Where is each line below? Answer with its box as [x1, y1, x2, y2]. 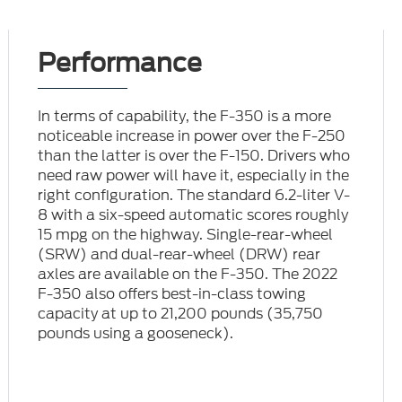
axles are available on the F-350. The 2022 [38, 264, 338, 285]
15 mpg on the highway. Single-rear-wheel [38, 224, 334, 246]
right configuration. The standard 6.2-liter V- [38, 185, 351, 206]
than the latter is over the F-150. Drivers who [38, 145, 351, 167]
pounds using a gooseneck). [38, 323, 234, 345]
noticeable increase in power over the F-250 [38, 126, 346, 147]
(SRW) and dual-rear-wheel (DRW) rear [38, 244, 321, 266]
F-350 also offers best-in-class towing [38, 284, 307, 305]
